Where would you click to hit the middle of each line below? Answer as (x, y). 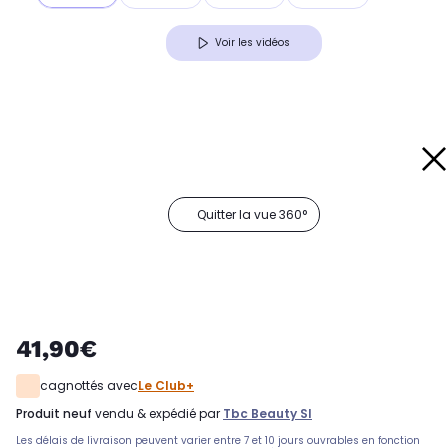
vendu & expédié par (157, 414)
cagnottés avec (89, 386)
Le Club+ (166, 386)
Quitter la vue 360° (252, 215)
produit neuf (57, 414)
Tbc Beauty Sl (267, 414)
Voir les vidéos (252, 43)
